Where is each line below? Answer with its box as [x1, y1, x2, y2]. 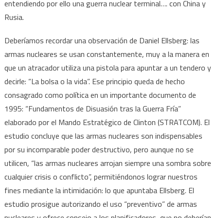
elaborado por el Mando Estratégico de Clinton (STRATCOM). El [4, 116, 210, 128]
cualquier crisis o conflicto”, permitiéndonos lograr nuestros [4, 170, 198, 182]
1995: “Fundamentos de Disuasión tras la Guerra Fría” [4, 102, 181, 114]
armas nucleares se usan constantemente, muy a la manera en [4, 48, 209, 60]
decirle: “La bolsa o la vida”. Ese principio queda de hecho [4, 75, 185, 87]
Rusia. [4, 11, 24, 23]
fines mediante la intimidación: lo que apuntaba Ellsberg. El [4, 184, 194, 196]
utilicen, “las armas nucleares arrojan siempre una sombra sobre [4, 157, 211, 169]
